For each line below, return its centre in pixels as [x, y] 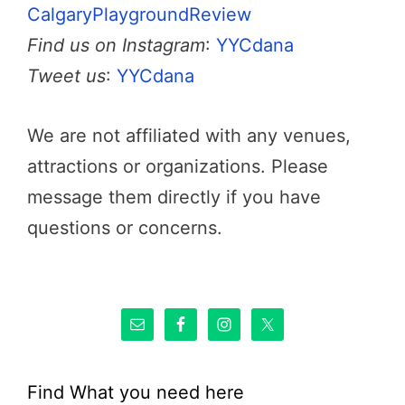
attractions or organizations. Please [178, 166]
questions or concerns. [125, 227]
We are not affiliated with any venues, [189, 135]
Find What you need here [136, 392]
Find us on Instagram [116, 45]
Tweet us [66, 75]
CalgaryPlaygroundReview [139, 14]
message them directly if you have [174, 197]
